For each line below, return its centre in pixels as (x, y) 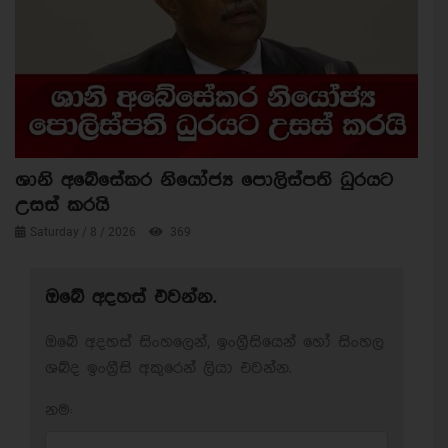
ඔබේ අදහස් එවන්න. (130, 298)
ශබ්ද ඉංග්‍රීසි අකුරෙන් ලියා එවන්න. (168, 369)
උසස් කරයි (62, 206)
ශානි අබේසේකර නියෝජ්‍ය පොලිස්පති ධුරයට (204, 181)
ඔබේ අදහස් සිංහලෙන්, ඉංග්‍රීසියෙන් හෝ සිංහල (214, 343)
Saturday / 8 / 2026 (84, 232)
